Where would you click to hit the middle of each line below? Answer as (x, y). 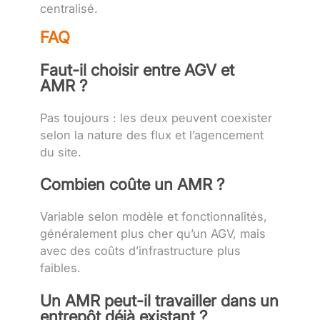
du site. (61, 152)
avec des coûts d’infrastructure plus (140, 251)
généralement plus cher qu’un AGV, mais (153, 234)
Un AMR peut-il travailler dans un (159, 300)
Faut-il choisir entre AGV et (137, 69)
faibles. (60, 268)
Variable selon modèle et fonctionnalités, (154, 217)
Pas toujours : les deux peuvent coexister (156, 117)
